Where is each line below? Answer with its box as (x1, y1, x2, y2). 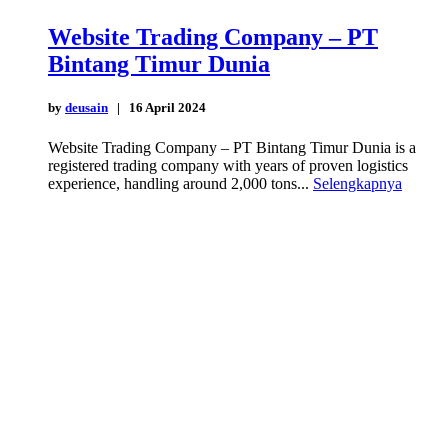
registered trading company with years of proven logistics (48, 156, 408, 174)
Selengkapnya (313, 174, 402, 192)
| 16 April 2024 (108, 100, 206, 116)
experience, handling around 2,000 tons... (48, 174, 313, 192)
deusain (65, 100, 108, 116)
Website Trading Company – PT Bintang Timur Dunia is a (48, 138, 416, 156)
